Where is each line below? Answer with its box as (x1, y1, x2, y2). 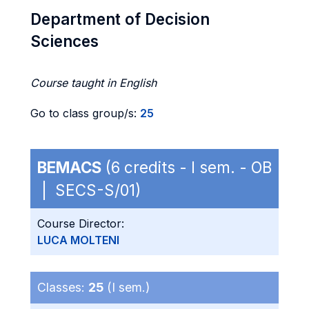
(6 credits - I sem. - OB (101, 158, 272, 177)
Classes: (37, 280, 88, 295)
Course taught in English (30, 76, 157, 90)
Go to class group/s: (30, 106, 140, 120)
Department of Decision (30, 10, 210, 28)
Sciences (30, 32, 99, 50)
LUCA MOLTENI (37, 233, 119, 247)
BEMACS (37, 158, 101, 177)
